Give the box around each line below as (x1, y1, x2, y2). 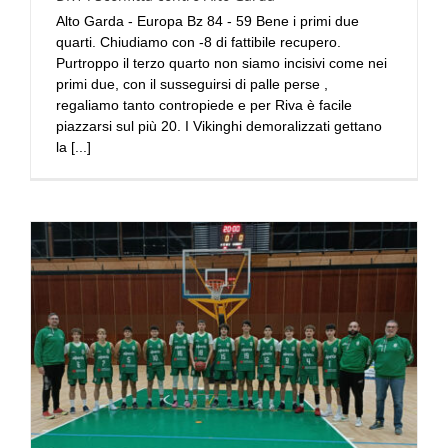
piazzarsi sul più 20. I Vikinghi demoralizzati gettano (56, 118, 382, 135)
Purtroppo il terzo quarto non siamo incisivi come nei (56, 55, 387, 72)
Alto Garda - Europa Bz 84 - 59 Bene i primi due (56, 13, 359, 30)
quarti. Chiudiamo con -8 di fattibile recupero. (56, 34, 341, 51)
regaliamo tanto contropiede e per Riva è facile (56, 97, 352, 114)
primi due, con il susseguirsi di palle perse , (56, 76, 328, 93)
